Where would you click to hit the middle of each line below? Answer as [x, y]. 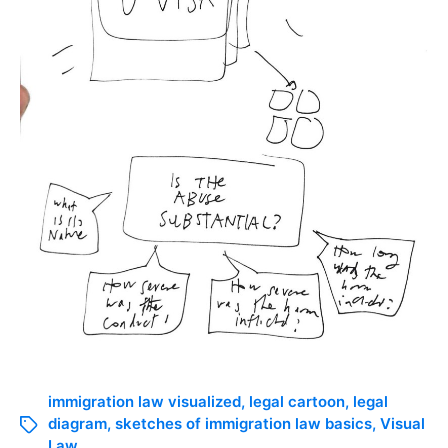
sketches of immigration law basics [243, 423]
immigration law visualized [144, 401]
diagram [77, 423]
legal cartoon [297, 401]
